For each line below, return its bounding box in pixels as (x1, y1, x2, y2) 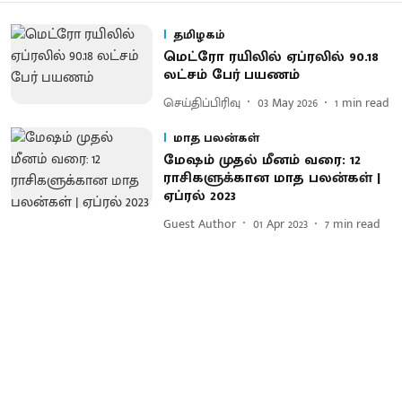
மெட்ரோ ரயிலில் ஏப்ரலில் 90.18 (162, 45, 379, 69)
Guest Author (162, 213, 236, 234)
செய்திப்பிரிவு (162, 92, 240, 113)
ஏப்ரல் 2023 (162, 184, 236, 208)
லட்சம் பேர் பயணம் (162, 63, 300, 87)
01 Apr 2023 (252, 213, 308, 234)
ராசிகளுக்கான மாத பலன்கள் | (162, 166, 380, 190)
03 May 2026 (257, 92, 318, 113)
